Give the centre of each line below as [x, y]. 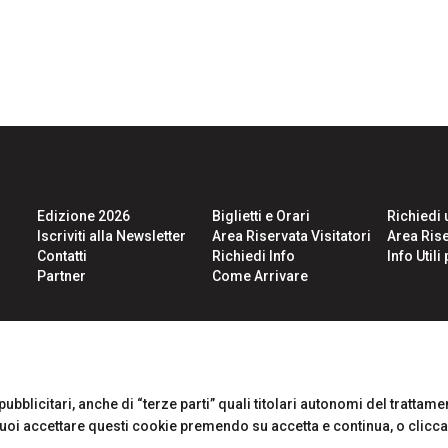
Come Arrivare [259, 275]
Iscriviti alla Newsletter [112, 235]
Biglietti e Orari [260, 215]
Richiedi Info [253, 255]
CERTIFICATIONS [91, 357]
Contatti [62, 255]
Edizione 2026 [84, 215]
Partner [62, 275]
